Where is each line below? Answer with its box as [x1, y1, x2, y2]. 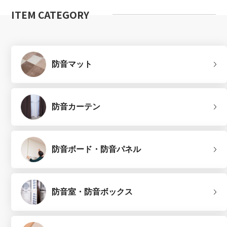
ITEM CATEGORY [11, 8, 90, 22]
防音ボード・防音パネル [52, 145, 141, 154]
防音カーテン [52, 102, 101, 111]
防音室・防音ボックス [52, 187, 133, 197]
